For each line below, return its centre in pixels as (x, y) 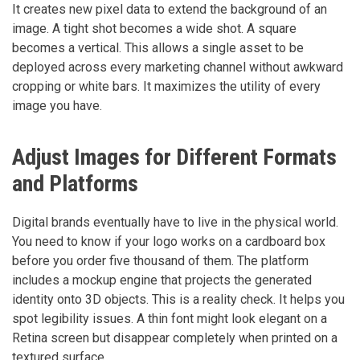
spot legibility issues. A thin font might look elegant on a (170, 318)
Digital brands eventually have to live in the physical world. (175, 222)
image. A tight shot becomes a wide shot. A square (154, 28)
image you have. (57, 105)
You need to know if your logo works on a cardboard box (169, 241)
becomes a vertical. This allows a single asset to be (158, 47)
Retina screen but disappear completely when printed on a (175, 337)
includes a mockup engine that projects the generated (162, 280)
